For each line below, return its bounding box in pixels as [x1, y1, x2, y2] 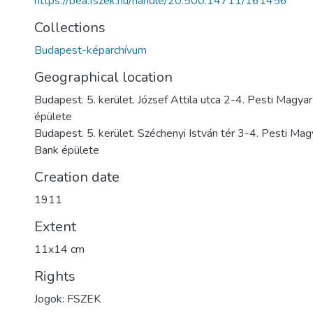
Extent [34, 217, 76, 236]
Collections [34, 18, 105, 37]
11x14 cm [34, 242, 85, 257]
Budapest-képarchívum [34, 43, 147, 58]
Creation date [34, 168, 119, 187]
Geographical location [34, 68, 173, 87]
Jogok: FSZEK [34, 291, 101, 307]
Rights [34, 267, 75, 286]
